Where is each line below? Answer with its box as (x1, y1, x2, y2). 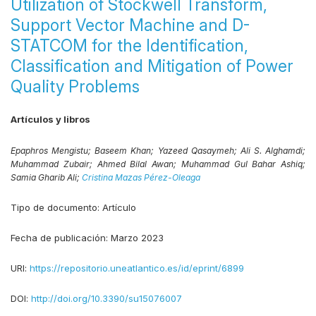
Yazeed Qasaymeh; (157, 145, 241, 156)
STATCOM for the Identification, (11, 36, 248, 56)
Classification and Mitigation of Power (11, 56, 293, 76)
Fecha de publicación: (11, 232, 111, 243)
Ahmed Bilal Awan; (97, 159, 181, 169)
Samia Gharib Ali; (11, 172, 82, 183)
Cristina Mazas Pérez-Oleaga (82, 172, 200, 183)
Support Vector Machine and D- (11, 16, 250, 35)
